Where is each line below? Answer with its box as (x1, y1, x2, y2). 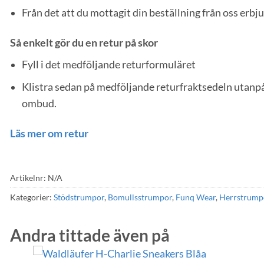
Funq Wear (176, 192, 216, 202)
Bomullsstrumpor (108, 192, 172, 202)
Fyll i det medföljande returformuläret (22, 58, 196, 71)
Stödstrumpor (54, 192, 104, 202)
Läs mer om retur (10, 127, 88, 140)
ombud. (22, 97, 57, 110)
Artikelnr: (10, 172, 48, 183)
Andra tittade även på (10, 225, 170, 245)
